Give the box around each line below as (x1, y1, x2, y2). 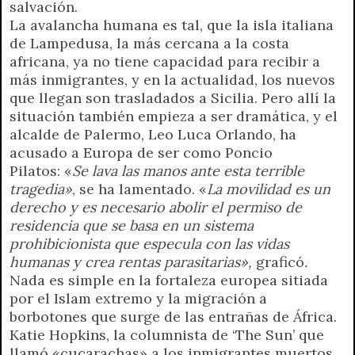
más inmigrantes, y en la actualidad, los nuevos (10, 70, 335, 89)
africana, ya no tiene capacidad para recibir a (10, 52, 320, 71)
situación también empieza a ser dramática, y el (10, 106, 338, 125)
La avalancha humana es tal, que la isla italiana (10, 15, 334, 34)
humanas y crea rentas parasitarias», (10, 252, 256, 271)
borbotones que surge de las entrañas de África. (10, 307, 337, 326)
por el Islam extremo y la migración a (10, 288, 267, 307)
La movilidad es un (207, 179, 330, 198)
